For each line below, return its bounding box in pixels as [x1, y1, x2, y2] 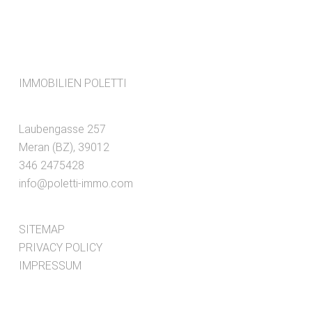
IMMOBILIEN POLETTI [18, 77, 127, 91]
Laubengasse [18, 123, 84, 136]
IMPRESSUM [18, 259, 81, 273]
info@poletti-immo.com [18, 177, 133, 191]
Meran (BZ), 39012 [18, 141, 109, 155]
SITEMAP [18, 223, 65, 237]
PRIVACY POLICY [18, 241, 102, 255]
